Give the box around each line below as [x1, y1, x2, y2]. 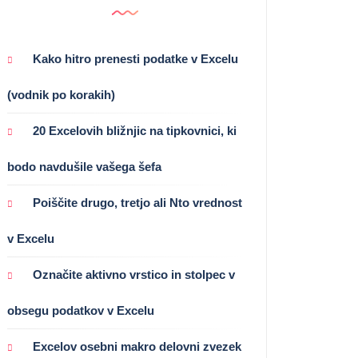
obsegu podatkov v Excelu [7, 304, 154, 318]
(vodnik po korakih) [7, 88, 115, 102]
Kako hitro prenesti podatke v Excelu [33, 52, 238, 66]
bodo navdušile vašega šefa [7, 160, 161, 174]
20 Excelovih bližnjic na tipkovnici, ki [33, 124, 237, 138]
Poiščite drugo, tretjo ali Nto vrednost [33, 196, 242, 210]
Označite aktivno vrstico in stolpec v [33, 268, 235, 282]
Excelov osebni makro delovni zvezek [33, 340, 241, 354]
